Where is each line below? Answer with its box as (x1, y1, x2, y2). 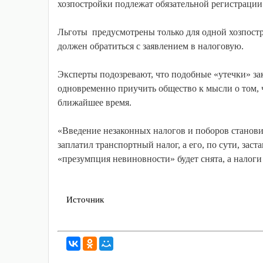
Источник (66, 195, 104, 205)
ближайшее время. (58, 97, 131, 108)
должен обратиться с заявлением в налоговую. (58, 41, 244, 52)
